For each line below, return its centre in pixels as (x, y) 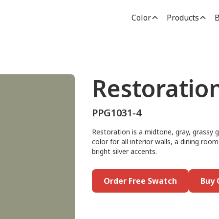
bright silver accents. (124, 151)
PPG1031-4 (116, 113)
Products (183, 18)
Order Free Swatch (140, 181)
